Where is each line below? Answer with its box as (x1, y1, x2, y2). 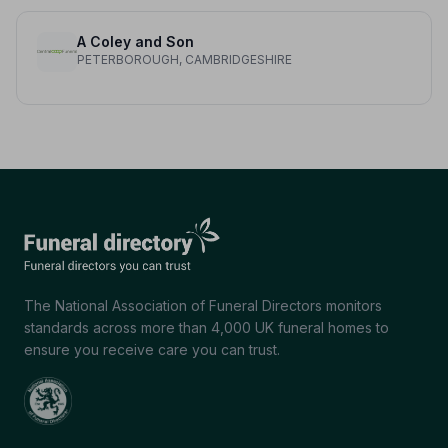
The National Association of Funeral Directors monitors (24, 297, 382, 315)
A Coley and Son (77, 33, 194, 51)
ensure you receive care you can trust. (24, 341, 280, 359)
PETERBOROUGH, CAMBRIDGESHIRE (77, 52, 292, 68)
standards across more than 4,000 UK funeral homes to (24, 319, 389, 337)
